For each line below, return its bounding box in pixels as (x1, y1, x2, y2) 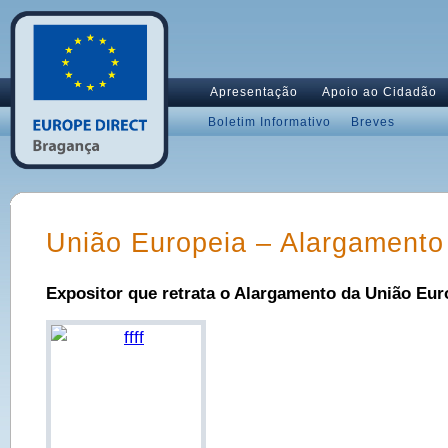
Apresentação (210, 85, 298, 99)
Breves (351, 115, 395, 129)
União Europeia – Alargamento (46, 228, 444, 258)
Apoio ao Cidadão (322, 85, 437, 99)
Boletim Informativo (208, 115, 331, 129)
